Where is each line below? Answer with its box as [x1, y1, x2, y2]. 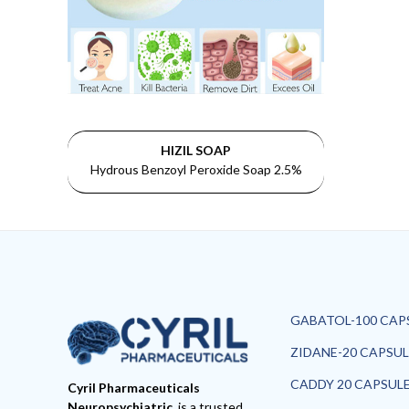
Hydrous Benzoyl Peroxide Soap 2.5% [89, 162, 302, 177]
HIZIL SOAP [161, 142, 231, 158]
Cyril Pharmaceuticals [68, 380, 200, 395]
